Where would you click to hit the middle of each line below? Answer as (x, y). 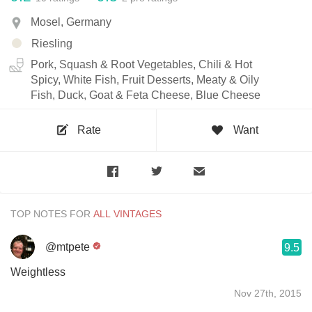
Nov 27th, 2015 (268, 293)
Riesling (52, 43)
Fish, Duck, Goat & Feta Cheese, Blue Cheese (146, 95)
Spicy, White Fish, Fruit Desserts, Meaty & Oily (145, 79)
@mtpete (68, 247)
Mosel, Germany (71, 22)
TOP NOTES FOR (50, 213)
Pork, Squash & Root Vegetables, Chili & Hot (141, 64)
